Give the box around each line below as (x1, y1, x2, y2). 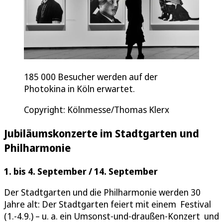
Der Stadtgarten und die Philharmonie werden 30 (4, 186, 201, 198)
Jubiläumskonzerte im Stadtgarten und (4, 125, 199, 140)
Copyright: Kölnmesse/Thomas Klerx (24, 103, 169, 115)
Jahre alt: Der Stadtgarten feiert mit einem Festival (4, 198, 211, 210)
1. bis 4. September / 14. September (4, 165, 158, 177)
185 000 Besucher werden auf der (24, 70, 158, 83)
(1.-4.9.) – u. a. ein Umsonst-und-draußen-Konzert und (4, 210, 219, 222)
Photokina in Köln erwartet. (24, 82, 135, 95)
